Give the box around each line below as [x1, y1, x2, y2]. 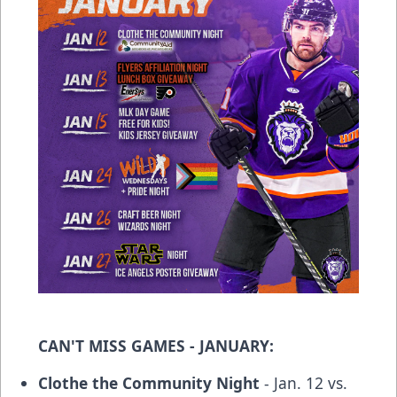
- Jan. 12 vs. [260, 371, 347, 393]
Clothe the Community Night [38, 371, 260, 393]
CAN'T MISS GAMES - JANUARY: [38, 334, 274, 356]
